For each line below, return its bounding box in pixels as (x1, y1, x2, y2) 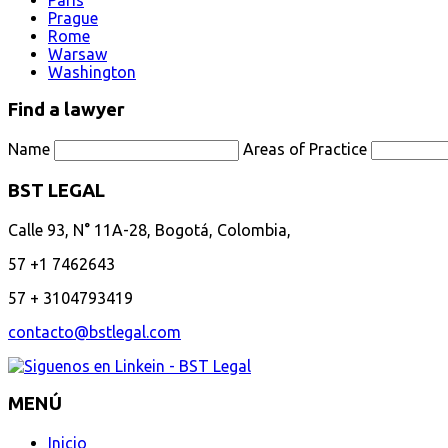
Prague (48, 8, 98, 27)
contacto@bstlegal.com (8, 322, 181, 341)
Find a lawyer (8, 99, 125, 121)
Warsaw (48, 44, 107, 63)
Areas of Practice (243, 140, 367, 159)
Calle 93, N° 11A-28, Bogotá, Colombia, (8, 220, 291, 239)
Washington (48, 62, 136, 81)
